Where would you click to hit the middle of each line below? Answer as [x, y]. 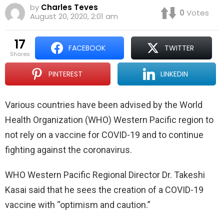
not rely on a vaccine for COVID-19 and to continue [104, 135]
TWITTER [179, 48]
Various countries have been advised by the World [104, 105]
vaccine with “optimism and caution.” [78, 205]
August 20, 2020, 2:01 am [74, 16]
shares [22, 54]
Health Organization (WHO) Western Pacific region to [109, 120]
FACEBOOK [87, 48]
